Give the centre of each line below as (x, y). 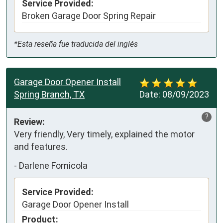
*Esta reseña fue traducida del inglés (76, 44)
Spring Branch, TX (49, 95)
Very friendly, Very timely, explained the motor (104, 134)
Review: (29, 122)
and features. (41, 147)
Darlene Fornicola (53, 165)
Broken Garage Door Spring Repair (89, 16)
